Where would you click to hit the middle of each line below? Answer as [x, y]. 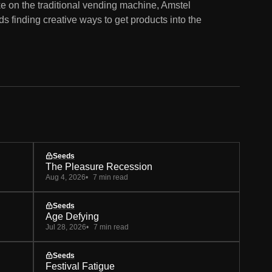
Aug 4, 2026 [66, 177]
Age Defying [72, 216]
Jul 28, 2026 [66, 227]
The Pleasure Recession [99, 166]
